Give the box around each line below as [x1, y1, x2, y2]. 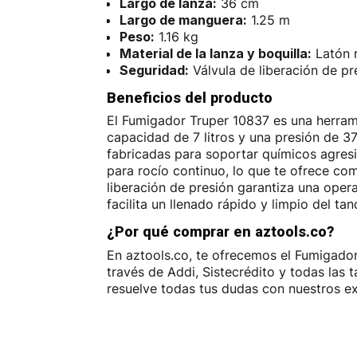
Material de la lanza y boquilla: [120, 45, 312, 61]
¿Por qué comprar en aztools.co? [107, 222, 335, 240]
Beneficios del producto [107, 88, 273, 106]
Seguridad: [120, 61, 190, 78]
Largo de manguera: [120, 11, 248, 28]
